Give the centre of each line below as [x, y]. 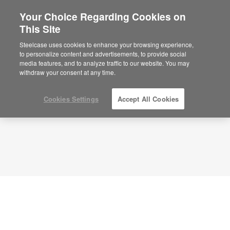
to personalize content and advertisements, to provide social [103, 54]
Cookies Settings [71, 99]
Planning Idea [44, 32]
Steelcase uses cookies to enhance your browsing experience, [107, 44]
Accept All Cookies [148, 99]
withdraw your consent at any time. [68, 72]
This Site [40, 29]
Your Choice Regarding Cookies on [103, 16]
